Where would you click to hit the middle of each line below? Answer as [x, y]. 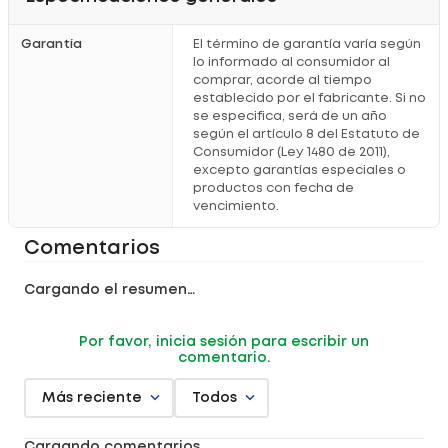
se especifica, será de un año [290, 116]
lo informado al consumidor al [291, 62]
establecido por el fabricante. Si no [309, 98]
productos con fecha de [273, 188]
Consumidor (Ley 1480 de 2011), [291, 152]
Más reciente [92, 398]
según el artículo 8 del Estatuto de [306, 134]
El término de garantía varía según [307, 44]
